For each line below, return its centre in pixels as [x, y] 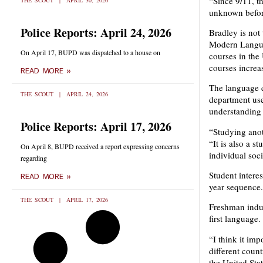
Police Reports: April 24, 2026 [96, 33]
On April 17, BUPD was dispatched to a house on [90, 52]
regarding [34, 158]
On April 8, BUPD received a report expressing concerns [100, 146]
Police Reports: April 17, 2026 [96, 127]
